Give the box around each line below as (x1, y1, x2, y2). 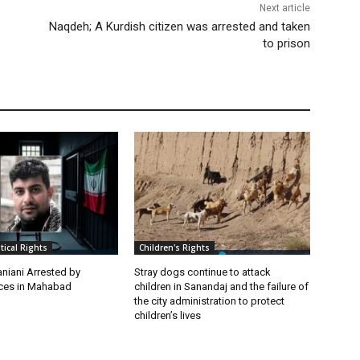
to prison (262, 35, 310, 51)
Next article (259, 2, 310, 14)
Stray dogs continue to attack (134, 265, 272, 278)
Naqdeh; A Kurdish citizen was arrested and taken (48, 18, 310, 34)
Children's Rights (139, 241, 211, 253)
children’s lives (134, 309, 202, 321)
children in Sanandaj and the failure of (134, 280, 309, 292)
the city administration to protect (134, 294, 285, 307)
